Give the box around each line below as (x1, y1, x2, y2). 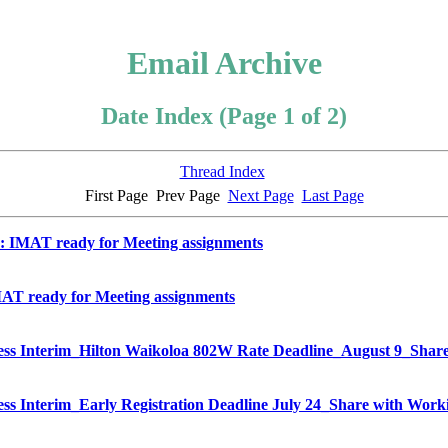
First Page (84, 187, 148, 205)
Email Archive (126, 45, 322, 81)
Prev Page (155, 187, 220, 205)
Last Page (301, 187, 364, 205)
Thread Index (179, 163, 265, 181)
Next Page (227, 187, 294, 205)
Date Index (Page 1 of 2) (101, 103, 347, 130)
